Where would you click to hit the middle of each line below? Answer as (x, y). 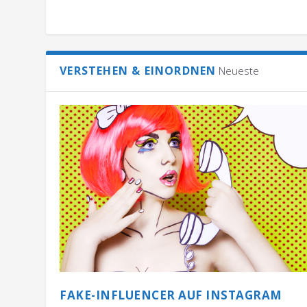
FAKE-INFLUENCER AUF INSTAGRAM (171, 295)
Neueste (239, 71)
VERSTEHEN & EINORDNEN (138, 71)
